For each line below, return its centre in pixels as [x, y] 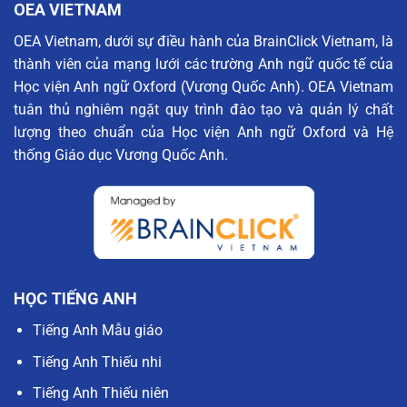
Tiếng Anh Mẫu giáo [97, 331]
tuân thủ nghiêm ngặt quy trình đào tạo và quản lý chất [203, 110]
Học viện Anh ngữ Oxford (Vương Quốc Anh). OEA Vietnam [203, 87]
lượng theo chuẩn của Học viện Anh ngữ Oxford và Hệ [203, 133]
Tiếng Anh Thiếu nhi [97, 362]
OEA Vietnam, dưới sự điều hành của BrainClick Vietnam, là [203, 42]
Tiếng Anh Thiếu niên [100, 393]
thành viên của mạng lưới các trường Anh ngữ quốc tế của [203, 65]
